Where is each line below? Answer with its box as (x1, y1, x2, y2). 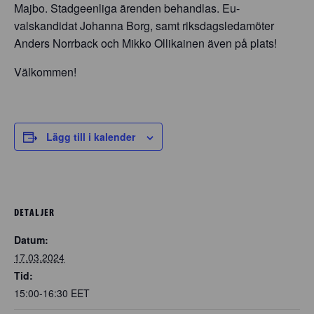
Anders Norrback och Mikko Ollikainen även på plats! (14, 35, 277, 51)
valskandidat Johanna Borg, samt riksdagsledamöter (14, 18, 274, 34)
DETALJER (14, 205, 55, 219)
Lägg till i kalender (46, 130, 135, 144)
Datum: (14, 232, 48, 247)
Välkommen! (14, 64, 76, 80)
